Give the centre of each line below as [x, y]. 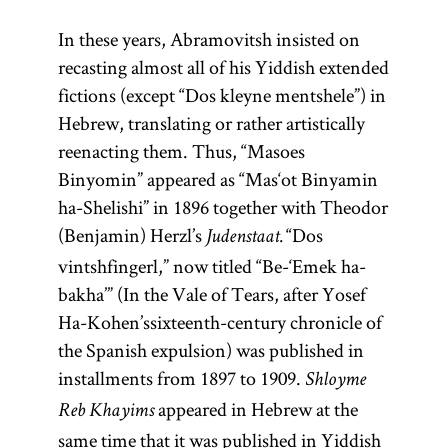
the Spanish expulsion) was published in [210, 350]
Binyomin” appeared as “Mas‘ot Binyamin [217, 179]
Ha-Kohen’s [103, 322]
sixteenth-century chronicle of [265, 322]
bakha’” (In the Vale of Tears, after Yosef [211, 294]
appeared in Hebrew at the [255, 409]
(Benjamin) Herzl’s [131, 235]
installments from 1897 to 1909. [181, 378]
